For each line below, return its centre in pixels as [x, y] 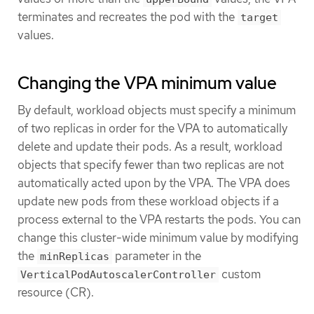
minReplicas [75, 257]
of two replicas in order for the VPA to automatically [152, 129]
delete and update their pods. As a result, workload [150, 147]
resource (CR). [56, 293]
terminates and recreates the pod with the [128, 17]
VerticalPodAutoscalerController [118, 275]
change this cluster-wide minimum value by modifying [158, 238]
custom [240, 274]
